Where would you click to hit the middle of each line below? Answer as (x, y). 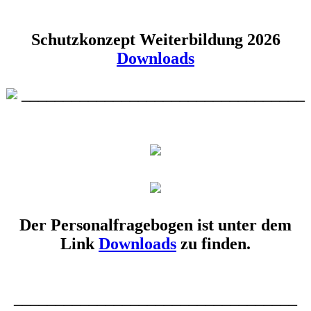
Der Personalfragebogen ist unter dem (155, 225)
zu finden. (213, 243)
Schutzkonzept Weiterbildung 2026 (155, 39)
